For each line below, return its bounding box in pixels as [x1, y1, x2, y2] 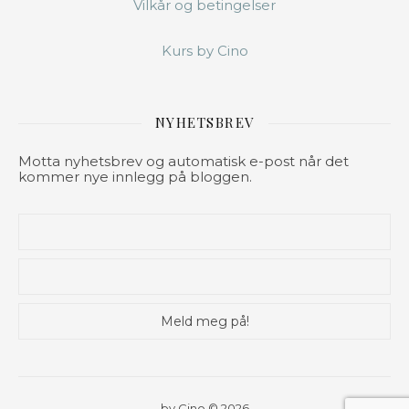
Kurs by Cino [161, 42, 248, 60]
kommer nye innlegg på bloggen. [18, 168, 252, 186]
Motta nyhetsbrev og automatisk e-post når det [18, 152, 349, 171]
